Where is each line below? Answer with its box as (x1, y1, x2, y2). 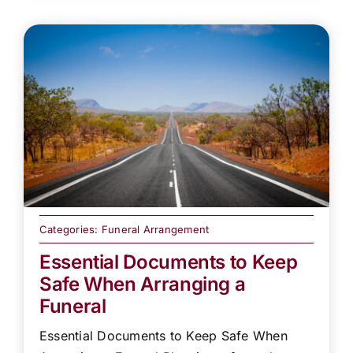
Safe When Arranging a (39, 273, 246, 296)
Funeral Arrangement (101, 223, 210, 236)
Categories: (39, 223, 102, 236)
